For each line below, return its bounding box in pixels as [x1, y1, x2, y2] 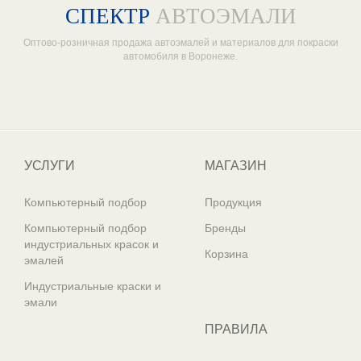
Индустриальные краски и [24, 280, 161, 293]
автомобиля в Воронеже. [123, 51, 238, 63]
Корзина [205, 247, 248, 261]
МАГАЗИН [205, 159, 267, 173]
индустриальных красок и [24, 238, 159, 251]
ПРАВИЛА [205, 322, 268, 337]
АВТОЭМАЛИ [149, 4, 297, 29]
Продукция [205, 196, 262, 210]
